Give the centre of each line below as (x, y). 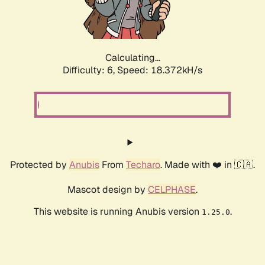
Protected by (40, 165)
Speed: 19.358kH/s (160, 70)
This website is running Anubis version (117, 212)
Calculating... (132, 58)
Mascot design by (108, 190)
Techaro (143, 165)
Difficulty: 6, (90, 70)
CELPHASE (172, 190)
